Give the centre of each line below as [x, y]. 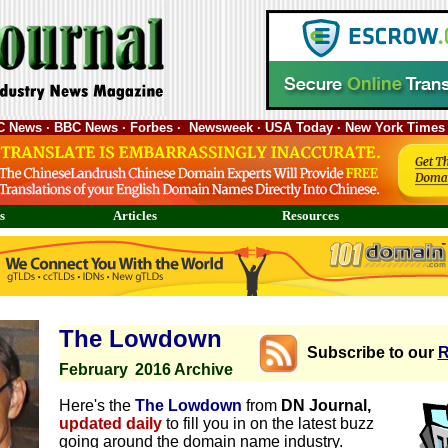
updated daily [110, 423]
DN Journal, [323, 405]
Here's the [96, 405]
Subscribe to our [372, 352]
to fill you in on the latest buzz [269, 423]
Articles [134, 215]
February [93, 369]
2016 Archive [183, 369]
